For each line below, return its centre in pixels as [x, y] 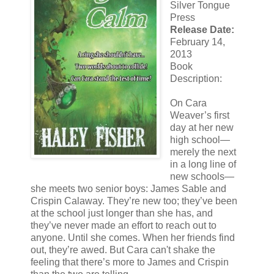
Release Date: [202, 30]
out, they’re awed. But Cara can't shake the [123, 250]
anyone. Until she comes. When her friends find [133, 238]
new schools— [202, 177]
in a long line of [203, 165]
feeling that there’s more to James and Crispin [130, 262]
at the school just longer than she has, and [122, 213]
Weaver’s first [199, 116]
